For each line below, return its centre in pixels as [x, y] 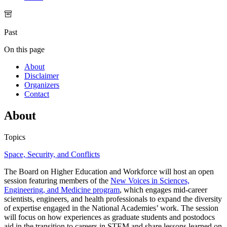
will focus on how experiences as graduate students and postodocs [109, 217]
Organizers [42, 85]
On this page [24, 50]
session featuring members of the [57, 181]
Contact [37, 94]
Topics [15, 137]
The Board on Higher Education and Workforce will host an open [109, 172]
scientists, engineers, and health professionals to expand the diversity [113, 199]
